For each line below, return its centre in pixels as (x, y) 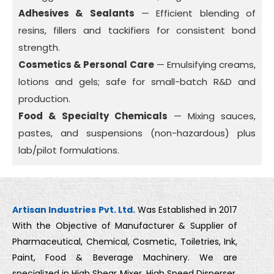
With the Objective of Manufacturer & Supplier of (125, 225)
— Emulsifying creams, (205, 64)
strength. (39, 47)
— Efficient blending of (195, 13)
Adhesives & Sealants (76, 13)
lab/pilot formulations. (69, 150)
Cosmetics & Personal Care (86, 64)
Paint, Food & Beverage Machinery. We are (125, 257)
